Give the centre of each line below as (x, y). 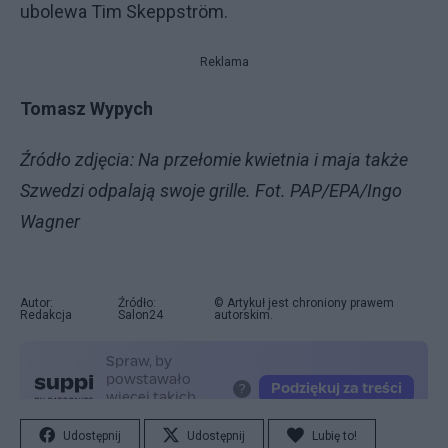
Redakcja (46, 315)
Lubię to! (334, 436)
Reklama (224, 62)
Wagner (50, 221)
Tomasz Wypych (86, 108)
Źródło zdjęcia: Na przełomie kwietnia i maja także (214, 159)
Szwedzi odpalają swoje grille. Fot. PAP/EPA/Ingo (211, 190)
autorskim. (243, 315)
